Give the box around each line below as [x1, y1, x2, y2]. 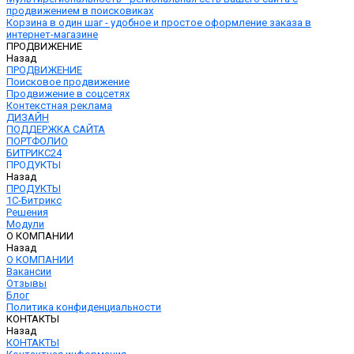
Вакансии [6, 265, 51, 277]
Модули [6, 218, 44, 230]
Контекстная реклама [6, 100, 112, 111]
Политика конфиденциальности [6, 301, 161, 313]
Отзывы [6, 277, 47, 289]
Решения [6, 206, 48, 218]
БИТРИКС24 [6, 147, 62, 159]
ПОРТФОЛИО [6, 135, 68, 147]
